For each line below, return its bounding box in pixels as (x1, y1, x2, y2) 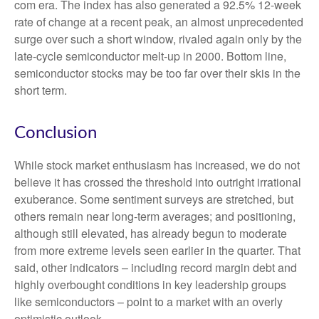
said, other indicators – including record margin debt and (14, 259, 297, 276)
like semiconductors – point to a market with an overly (14, 293, 283, 310)
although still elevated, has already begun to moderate (14, 225, 287, 242)
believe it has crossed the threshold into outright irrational (14, 174, 301, 191)
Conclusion (14, 125, 97, 142)
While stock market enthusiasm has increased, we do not (14, 157, 300, 174)
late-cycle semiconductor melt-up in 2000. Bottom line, (14, 48, 286, 65)
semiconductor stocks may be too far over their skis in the (14, 65, 300, 82)
